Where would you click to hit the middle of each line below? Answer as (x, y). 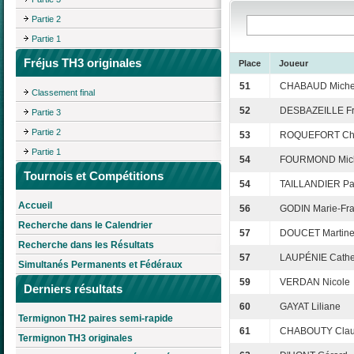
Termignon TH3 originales (75, 338)
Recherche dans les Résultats (86, 245)
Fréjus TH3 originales (83, 63)
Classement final (63, 93)
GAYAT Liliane (310, 307)
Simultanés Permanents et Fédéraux (100, 264)
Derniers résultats (73, 288)
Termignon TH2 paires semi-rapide (96, 318)
